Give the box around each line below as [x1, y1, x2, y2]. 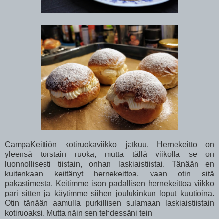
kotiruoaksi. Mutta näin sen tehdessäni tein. [5, 208, 156, 217]
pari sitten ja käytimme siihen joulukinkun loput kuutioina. [5, 189, 214, 197]
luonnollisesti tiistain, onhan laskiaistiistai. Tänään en [5, 159, 214, 168]
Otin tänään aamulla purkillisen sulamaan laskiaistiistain [5, 198, 214, 207]
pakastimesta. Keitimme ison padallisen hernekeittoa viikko [5, 179, 214, 188]
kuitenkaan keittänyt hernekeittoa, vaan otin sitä [5, 169, 214, 178]
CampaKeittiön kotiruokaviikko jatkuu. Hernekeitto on [5, 140, 214, 149]
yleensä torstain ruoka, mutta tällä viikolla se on [5, 150, 214, 158]
